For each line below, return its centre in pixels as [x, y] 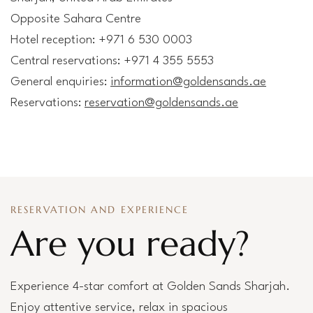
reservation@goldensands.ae [161, 103]
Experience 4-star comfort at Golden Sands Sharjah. [150, 287]
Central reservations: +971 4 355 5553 [112, 61]
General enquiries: [60, 82]
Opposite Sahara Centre [76, 19]
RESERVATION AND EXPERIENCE [100, 210]
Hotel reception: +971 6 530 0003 [101, 40]
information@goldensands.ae [188, 82]
